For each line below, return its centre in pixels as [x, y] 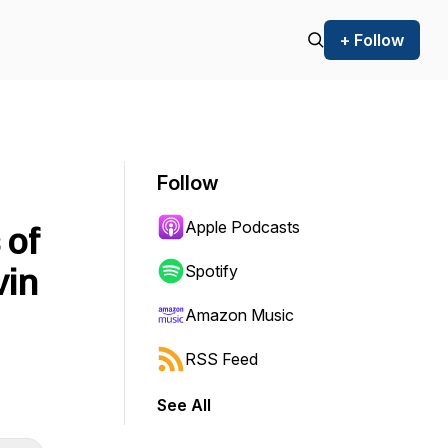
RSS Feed [221, 359]
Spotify [211, 271]
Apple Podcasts [242, 227]
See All [184, 405]
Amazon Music [239, 315]
